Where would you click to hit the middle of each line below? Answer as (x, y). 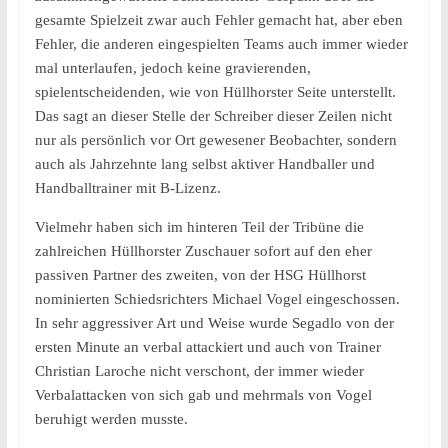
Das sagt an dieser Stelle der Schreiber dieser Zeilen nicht (213, 116)
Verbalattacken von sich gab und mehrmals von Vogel (203, 395)
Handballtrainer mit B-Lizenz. (127, 188)
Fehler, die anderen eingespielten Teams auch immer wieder (221, 44)
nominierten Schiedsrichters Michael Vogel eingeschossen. (217, 299)
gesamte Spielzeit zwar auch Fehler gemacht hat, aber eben (218, 20)
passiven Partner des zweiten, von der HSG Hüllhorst (200, 275)
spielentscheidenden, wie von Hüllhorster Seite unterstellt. (215, 92)
